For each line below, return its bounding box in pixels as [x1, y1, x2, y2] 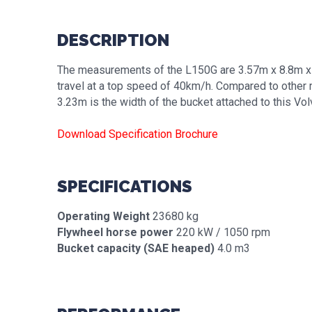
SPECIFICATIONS [57, 176, 192, 196]
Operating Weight [57, 210, 150, 223]
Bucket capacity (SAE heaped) [57, 242, 214, 255]
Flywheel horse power [57, 226, 173, 239]
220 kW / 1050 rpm [173, 226, 270, 239]
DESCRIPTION [57, 30, 169, 50]
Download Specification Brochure [57, 127, 218, 141]
